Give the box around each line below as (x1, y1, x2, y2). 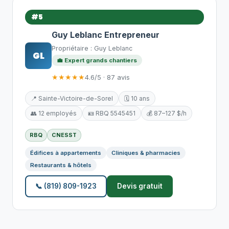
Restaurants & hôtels (30, 162, 91, 169)
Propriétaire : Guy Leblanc (52, 44, 132, 52)
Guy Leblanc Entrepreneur (52, 30, 159, 40)
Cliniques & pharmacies (111, 149, 180, 156)
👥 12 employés (31, 109, 77, 117)
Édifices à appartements (30, 149, 101, 156)
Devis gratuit (117, 182, 163, 190)
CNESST (52, 131, 77, 139)
